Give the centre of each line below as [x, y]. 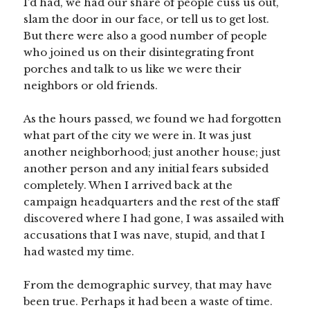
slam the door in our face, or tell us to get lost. [147, 19]
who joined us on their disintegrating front [139, 53]
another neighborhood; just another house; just [152, 152]
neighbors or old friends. [91, 86]
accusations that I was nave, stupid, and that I [145, 235]
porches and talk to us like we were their [133, 69]
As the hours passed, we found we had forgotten [153, 119]
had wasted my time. [79, 252]
